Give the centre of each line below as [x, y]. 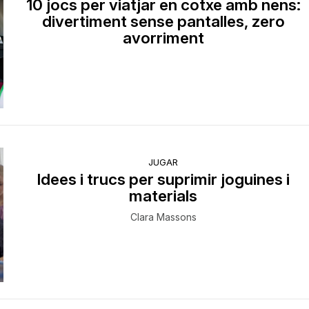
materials [163, 195]
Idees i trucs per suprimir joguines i [163, 179]
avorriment [163, 37]
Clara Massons [163, 217]
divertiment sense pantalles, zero [163, 21]
